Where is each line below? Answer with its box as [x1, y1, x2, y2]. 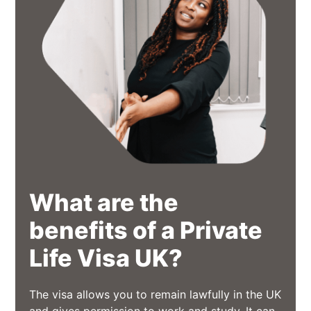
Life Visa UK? [29, 244, 183, 273]
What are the [29, 188, 179, 217]
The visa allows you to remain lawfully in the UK [29, 287, 282, 302]
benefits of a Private [29, 216, 263, 245]
